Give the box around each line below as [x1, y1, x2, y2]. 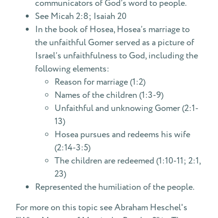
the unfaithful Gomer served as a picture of [35, 36, 194, 49]
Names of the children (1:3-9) [54, 89, 163, 101]
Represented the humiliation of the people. [35, 181, 195, 193]
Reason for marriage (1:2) [54, 76, 145, 88]
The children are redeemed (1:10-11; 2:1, [54, 155, 200, 167]
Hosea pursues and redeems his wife [54, 128, 190, 141]
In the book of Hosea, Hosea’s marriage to [35, 23, 190, 36]
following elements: [35, 63, 109, 75]
